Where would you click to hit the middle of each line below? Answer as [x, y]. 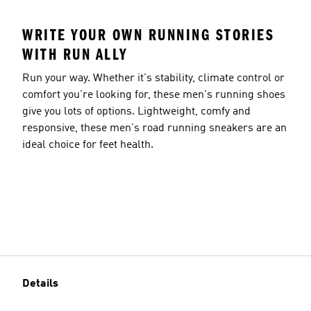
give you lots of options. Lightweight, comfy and [136, 111]
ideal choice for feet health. [88, 145]
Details [40, 284]
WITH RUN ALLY [75, 54]
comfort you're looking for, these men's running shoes [154, 95]
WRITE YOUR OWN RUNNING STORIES [148, 35]
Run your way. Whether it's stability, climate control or [153, 78]
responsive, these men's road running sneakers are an [154, 128]
